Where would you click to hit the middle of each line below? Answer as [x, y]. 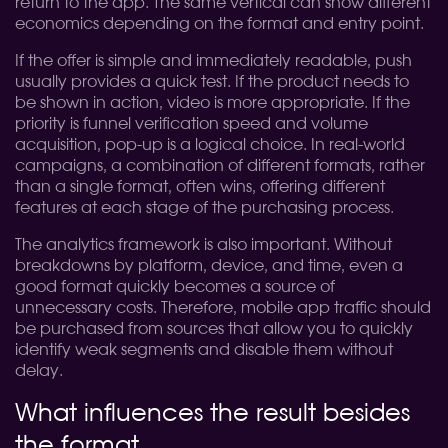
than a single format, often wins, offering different [200, 187]
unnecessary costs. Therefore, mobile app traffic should [223, 308]
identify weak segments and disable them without [204, 350]
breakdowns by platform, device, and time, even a [209, 266]
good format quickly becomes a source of [175, 287]
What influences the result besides [212, 414]
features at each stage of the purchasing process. [204, 208]
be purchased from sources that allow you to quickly [214, 329]
